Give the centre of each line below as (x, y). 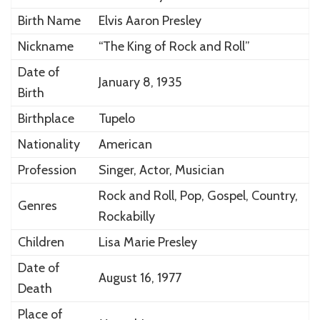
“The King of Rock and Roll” (174, 46)
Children (41, 242)
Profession (47, 170)
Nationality (49, 144)
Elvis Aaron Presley (150, 20)
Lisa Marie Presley (147, 242)
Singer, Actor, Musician (161, 170)
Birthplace (46, 118)
